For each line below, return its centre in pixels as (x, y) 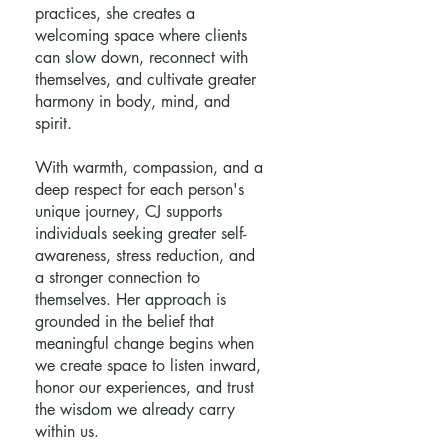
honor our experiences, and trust (144, 388)
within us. (67, 432)
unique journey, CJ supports (128, 212)
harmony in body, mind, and (132, 102)
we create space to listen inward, (148, 366)
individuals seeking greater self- (140, 234)
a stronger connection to (117, 278)
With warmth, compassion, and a (149, 168)
